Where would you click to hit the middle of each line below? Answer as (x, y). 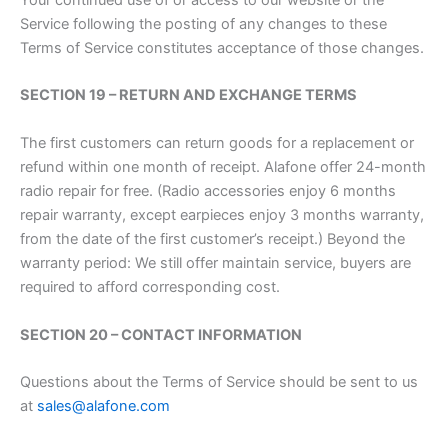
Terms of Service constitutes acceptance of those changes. (222, 47)
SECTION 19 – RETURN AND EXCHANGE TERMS (188, 94)
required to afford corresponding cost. (150, 286)
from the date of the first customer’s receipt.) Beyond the (212, 238)
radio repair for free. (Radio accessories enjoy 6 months (208, 190)
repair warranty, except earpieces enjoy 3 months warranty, (222, 214)
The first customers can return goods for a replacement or (217, 142)
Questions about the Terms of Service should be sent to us (219, 382)
